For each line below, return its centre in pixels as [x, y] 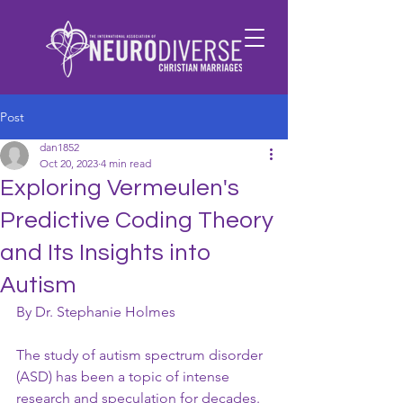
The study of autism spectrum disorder [141, 355]
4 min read [126, 163]
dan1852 [59, 147]
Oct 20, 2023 [69, 163]
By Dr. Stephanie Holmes [96, 312]
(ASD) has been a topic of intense [125, 376]
